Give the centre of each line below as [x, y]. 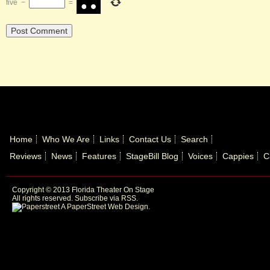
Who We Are [66, 139]
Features [99, 156]
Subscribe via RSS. [106, 198]
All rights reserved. [43, 198]
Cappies [238, 156]
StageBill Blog [152, 156]
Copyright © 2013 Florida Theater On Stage [83, 190]
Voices [200, 156]
